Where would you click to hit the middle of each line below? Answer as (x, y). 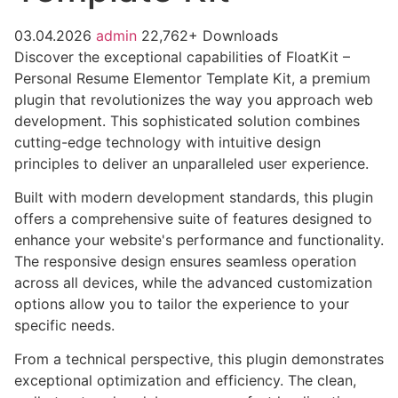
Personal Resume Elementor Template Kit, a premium (192, 78)
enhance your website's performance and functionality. (199, 239)
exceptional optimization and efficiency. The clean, (185, 381)
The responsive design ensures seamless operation (185, 261)
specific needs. (64, 325)
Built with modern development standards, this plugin (194, 197)
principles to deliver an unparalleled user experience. (191, 163)
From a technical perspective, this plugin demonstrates (199, 359)
